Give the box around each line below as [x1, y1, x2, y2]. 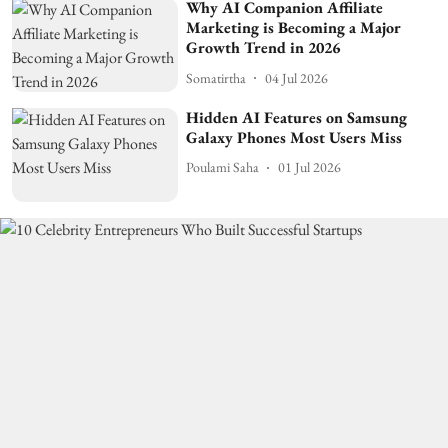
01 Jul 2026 [278, 158, 342, 177]
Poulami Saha [186, 158, 260, 177]
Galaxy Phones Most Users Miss [186, 126, 403, 148]
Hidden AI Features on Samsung [186, 106, 408, 128]
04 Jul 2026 [265, 68, 329, 87]
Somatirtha [186, 68, 247, 87]
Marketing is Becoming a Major [186, 17, 402, 39]
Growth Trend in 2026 [186, 37, 341, 59]
